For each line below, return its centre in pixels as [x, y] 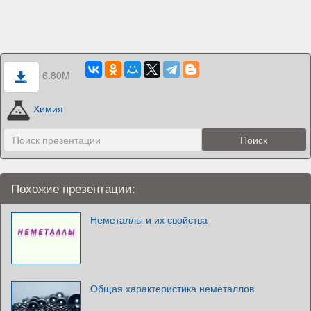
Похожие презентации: [73, 188]
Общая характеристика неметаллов [172, 288]
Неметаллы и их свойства [149, 219]
